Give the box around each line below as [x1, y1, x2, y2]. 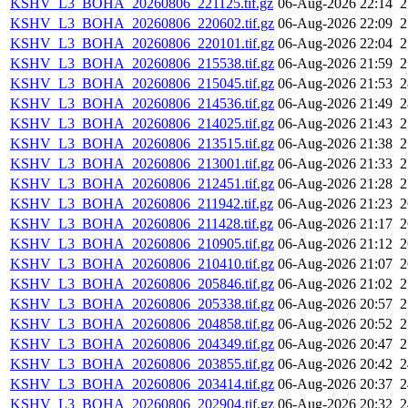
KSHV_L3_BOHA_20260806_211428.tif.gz [10, 216, 273, 232]
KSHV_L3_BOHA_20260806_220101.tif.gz [10, 36, 274, 52]
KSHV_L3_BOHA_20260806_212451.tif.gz [10, 176, 274, 192]
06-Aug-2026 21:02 [278, 276, 393, 292]
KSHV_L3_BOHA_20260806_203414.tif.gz [10, 376, 274, 393]
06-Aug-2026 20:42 [278, 356, 393, 372]
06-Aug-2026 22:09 [278, 15, 393, 32]
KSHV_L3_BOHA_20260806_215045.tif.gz [10, 76, 274, 92]
